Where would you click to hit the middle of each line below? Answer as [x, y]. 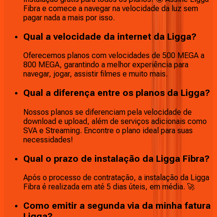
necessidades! [48, 139]
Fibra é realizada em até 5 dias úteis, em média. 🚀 [109, 187]
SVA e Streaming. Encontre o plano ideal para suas [108, 130]
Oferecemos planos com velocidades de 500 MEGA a [114, 56]
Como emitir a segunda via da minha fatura [117, 206]
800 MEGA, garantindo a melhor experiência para [106, 65]
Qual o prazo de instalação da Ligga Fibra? [116, 159]
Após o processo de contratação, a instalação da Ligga [116, 178]
